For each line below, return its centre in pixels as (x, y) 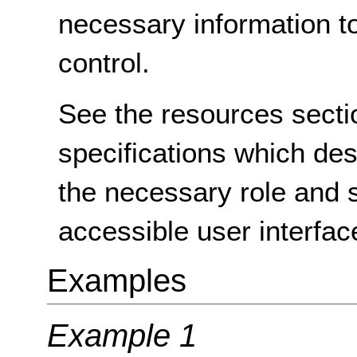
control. (104, 63)
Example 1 (122, 336)
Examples (116, 281)
